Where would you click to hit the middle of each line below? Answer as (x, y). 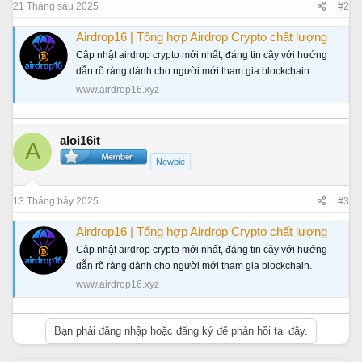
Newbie (170, 162)
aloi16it (80, 140)
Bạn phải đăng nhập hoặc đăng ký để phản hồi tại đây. (181, 330)
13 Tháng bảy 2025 (56, 202)
